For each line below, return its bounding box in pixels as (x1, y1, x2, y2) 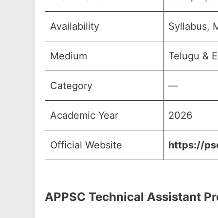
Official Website (50, 139, 122, 151)
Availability (50, 20, 99, 32)
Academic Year (50, 109, 118, 121)
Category (50, 80, 92, 91)
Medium (50, 50, 87, 62)
